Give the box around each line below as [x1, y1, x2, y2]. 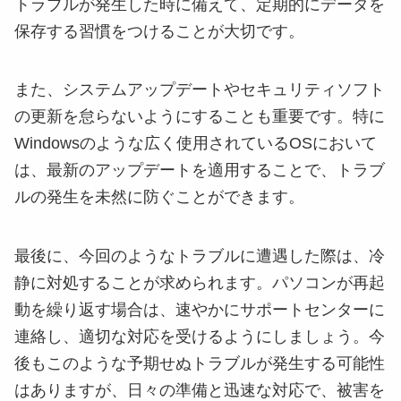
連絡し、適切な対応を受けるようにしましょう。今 [14, 328, 385, 346]
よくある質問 [147, 120, 254, 141]
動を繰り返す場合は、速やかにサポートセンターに [14, 301, 385, 320]
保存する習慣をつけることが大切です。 [14, 21, 304, 40]
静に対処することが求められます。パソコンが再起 [14, 274, 385, 293]
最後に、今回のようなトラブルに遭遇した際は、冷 [14, 247, 385, 266]
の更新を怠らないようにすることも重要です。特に [14, 107, 385, 126]
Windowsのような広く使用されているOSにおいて [14, 134, 377, 153]
